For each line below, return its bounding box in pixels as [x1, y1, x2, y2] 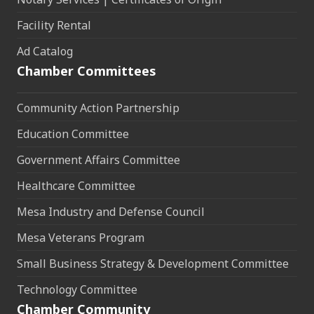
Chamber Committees [17, 62, 156, 80]
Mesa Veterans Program [17, 230, 144, 246]
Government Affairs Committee [17, 152, 180, 168]
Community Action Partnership [17, 100, 179, 116]
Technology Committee [17, 282, 137, 298]
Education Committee [17, 126, 129, 142]
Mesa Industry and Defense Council [17, 204, 205, 220]
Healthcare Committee [17, 178, 135, 194]
